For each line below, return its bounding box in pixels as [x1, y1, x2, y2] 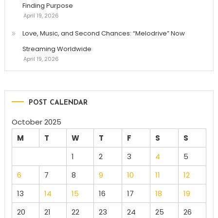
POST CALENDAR [28, 99, 88, 107]
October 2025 [11, 116, 61, 127]
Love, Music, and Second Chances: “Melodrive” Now [22, 28, 185, 38]
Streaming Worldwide [22, 44, 91, 54]
